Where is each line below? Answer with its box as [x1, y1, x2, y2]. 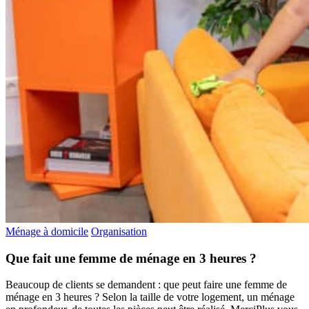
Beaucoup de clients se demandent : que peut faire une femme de [6, 279, 287, 291]
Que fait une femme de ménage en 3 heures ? [6, 250, 257, 266]
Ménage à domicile [6, 225, 88, 237]
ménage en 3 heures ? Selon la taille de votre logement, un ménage [6, 291, 295, 303]
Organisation [91, 225, 147, 237]
